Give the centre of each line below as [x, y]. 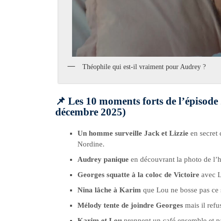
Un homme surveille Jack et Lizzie [133, 133]
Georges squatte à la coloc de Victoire [138, 174]
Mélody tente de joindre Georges [130, 205]
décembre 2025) [91, 112]
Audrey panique [103, 159]
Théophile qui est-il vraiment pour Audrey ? [144, 67]
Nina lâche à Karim [110, 190]
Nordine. [91, 144]
